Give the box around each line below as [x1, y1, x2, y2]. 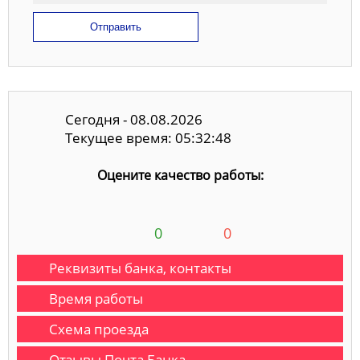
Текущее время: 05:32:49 [65, 129, 231, 148]
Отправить [90, 20, 141, 33]
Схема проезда [49, 319, 149, 338]
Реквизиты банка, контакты [49, 258, 231, 277]
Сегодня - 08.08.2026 [65, 110, 202, 129]
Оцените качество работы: [96, 166, 264, 184]
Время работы [49, 288, 143, 308]
